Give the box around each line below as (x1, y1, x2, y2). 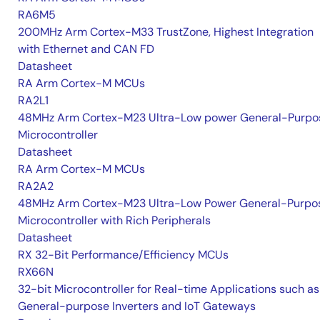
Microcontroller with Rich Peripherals (18, 213, 211, 228)
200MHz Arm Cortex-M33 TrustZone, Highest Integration (18, 24, 314, 39)
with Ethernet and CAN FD (18, 41, 154, 56)
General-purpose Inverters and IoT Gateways (18, 299, 256, 314)
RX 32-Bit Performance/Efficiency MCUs (18, 247, 229, 262)
